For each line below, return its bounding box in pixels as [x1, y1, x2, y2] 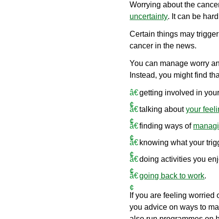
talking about [139, 105, 186, 113]
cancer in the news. [130, 42, 197, 50]
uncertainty [130, 12, 168, 21]
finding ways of [139, 122, 194, 130]
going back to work [139, 172, 205, 180]
